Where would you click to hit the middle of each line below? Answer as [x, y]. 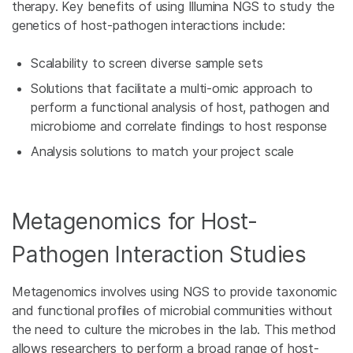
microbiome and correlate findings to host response [179, 126]
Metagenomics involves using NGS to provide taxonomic [175, 292]
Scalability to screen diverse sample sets [147, 63]
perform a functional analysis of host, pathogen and [181, 107]
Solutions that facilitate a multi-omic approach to [172, 88]
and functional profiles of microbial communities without [173, 310]
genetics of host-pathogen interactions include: [149, 25]
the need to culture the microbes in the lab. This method [175, 329]
